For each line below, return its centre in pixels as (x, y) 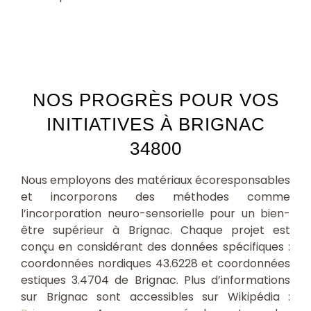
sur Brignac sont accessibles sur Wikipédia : (155, 296)
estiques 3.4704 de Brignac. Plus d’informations (155, 280)
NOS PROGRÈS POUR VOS (155, 100)
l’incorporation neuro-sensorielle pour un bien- (155, 213)
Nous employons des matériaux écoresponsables (155, 180)
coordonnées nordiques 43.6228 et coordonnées (155, 263)
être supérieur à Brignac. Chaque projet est (155, 230)
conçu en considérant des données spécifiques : (155, 246)
